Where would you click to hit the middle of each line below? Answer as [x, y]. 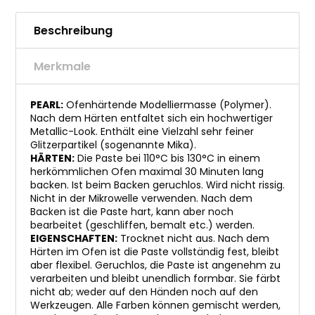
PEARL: [47, 105]
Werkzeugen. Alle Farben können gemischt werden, [155, 305]
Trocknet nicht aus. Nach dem [193, 238]
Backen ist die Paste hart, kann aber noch [132, 212]
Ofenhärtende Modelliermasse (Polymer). [167, 105]
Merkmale [62, 66]
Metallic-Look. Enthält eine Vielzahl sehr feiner [142, 131]
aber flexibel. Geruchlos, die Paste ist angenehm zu [155, 265]
